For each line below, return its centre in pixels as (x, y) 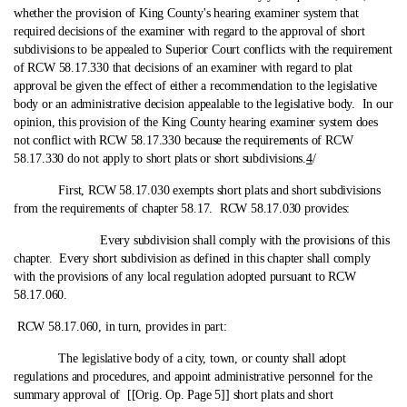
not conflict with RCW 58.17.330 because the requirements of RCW (184, 140)
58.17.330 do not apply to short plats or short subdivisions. (160, 159)
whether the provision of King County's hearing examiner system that (186, 13)
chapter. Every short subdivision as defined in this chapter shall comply (192, 258)
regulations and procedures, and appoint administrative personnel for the (193, 377)
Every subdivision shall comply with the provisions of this (203, 240)
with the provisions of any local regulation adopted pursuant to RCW (185, 277)
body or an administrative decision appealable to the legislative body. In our (203, 104)
